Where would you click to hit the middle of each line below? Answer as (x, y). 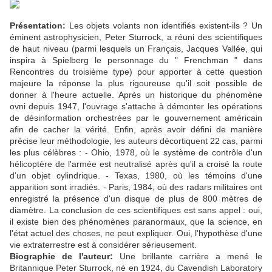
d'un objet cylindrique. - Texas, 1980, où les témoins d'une (136, 176)
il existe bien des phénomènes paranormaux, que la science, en (136, 222)
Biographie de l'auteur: (61, 257)
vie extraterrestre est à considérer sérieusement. (103, 245)
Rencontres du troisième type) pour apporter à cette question (136, 72)
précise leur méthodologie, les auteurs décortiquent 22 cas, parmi (136, 141)
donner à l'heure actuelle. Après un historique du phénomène (136, 95)
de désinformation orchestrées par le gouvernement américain (136, 118)
